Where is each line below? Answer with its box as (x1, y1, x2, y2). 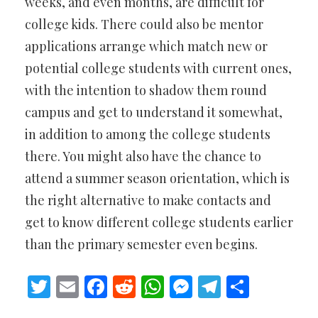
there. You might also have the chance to (25, 147, 261, 165)
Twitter (50, 270, 126, 302)
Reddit (136, 270, 204, 302)
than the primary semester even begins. (25, 235, 258, 253)
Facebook (107, 270, 204, 302)
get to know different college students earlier (25, 213, 293, 231)
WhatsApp (164, 270, 269, 302)
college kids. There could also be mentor (25, 15, 263, 33)
